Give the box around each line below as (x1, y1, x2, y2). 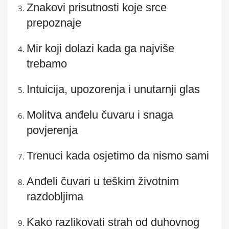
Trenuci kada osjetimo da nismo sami (27, 149, 209, 162)
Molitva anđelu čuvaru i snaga (27, 108, 173, 121)
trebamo (27, 57, 67, 70)
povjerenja (27, 123, 78, 136)
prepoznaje (27, 16, 81, 29)
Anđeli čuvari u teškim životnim (27, 174, 179, 188)
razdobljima (27, 190, 83, 203)
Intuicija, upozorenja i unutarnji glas (27, 82, 200, 96)
